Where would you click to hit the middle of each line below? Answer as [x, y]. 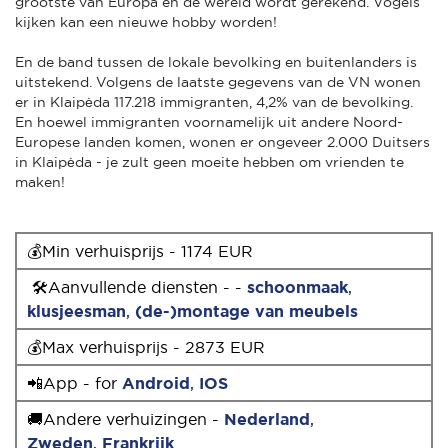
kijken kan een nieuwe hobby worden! [146, 21]
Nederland [267, 418]
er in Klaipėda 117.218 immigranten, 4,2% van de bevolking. [214, 101]
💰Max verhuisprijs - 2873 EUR [146, 346]
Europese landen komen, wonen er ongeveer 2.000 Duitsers [222, 141]
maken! [40, 181]
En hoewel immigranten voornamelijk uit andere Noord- [209, 121]
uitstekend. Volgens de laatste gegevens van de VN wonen [218, 81]
